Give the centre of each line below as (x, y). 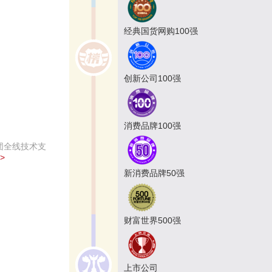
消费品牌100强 (152, 126)
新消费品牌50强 (154, 173)
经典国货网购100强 (161, 31)
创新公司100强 (152, 79)
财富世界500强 (152, 221)
